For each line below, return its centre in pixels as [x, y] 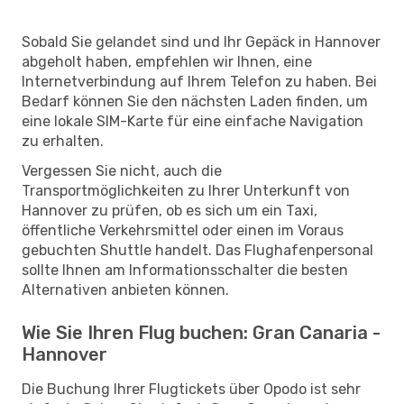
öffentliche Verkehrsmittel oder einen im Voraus [183, 230]
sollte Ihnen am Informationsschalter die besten [185, 270]
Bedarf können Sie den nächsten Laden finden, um [195, 101]
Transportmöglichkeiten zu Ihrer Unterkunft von [186, 190]
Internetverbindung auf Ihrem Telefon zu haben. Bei [199, 81]
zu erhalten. [63, 141]
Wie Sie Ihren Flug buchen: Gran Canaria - [201, 332]
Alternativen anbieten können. [125, 289]
